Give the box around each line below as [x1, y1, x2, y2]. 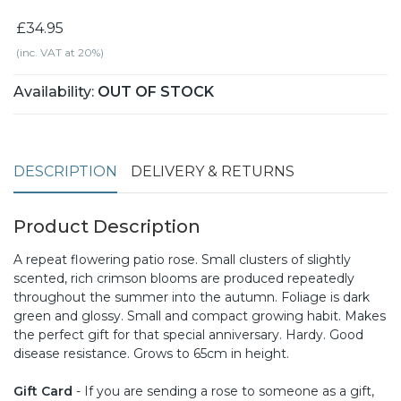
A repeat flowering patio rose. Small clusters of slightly [13, 251, 351, 268]
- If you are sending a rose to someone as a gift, [73, 382, 374, 399]
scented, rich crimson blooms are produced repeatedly [13, 269, 354, 286]
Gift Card [13, 382, 73, 399]
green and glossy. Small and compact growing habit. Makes [13, 307, 386, 324]
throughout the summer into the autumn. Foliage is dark [13, 288, 370, 305]
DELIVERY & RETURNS [131, 162, 294, 180]
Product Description [13, 215, 200, 237]
